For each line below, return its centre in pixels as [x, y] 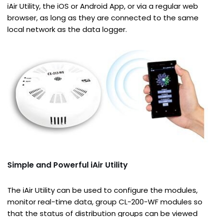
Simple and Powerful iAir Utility [68, 165]
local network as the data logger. [67, 29]
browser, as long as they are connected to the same [103, 17]
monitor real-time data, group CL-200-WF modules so [105, 201]
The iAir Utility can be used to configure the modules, [102, 190]
